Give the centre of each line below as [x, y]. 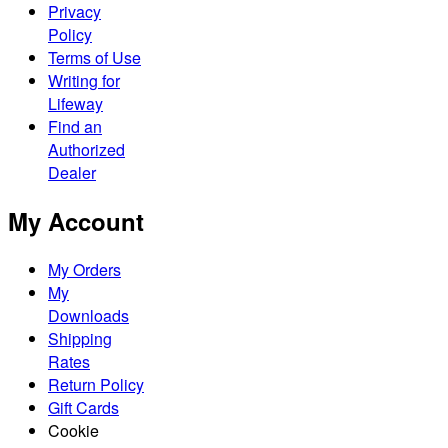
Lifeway [75, 104]
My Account [76, 221]
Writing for [84, 81]
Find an [75, 127]
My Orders [84, 270]
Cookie [73, 431]
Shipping [80, 339]
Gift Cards [83, 408]
